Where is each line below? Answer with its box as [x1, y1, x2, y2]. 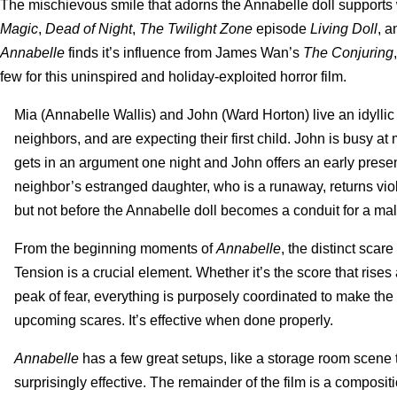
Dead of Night [45, 20, 132, 36]
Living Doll [310, 20, 378, 36]
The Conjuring [303, 44, 393, 60]
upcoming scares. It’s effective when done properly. [14, 312, 333, 328]
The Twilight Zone [139, 20, 253, 36]
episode [253, 20, 310, 36]
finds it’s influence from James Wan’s [65, 44, 303, 60]
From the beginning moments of [14, 240, 216, 256]
